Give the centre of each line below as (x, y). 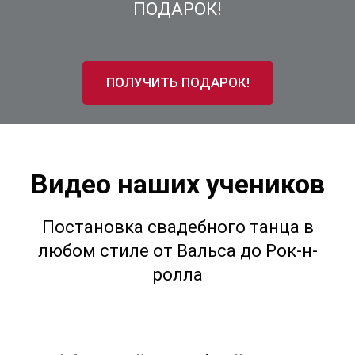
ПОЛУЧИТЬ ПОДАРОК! (177, 83)
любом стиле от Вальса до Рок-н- (177, 251)
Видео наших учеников (177, 184)
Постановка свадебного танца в (177, 227)
